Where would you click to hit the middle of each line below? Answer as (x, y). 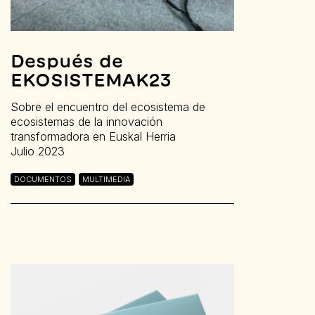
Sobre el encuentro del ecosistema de (108, 107)
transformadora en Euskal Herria (93, 136)
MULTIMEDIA (106, 179)
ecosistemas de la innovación (86, 121)
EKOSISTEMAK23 (91, 79)
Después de (67, 60)
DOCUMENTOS (43, 179)
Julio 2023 (38, 151)
